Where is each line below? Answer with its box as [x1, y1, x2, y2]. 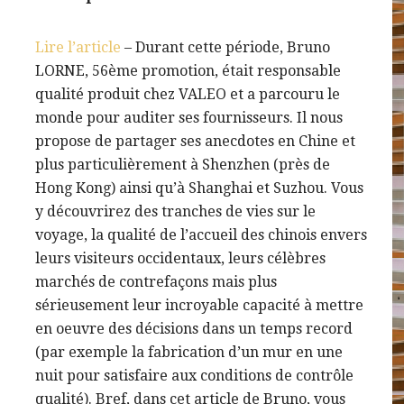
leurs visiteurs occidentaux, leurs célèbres [35, 250, 326, 268]
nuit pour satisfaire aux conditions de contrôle [35, 367, 353, 385]
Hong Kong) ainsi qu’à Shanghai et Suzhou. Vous [35, 179, 363, 197]
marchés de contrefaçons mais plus [35, 273, 277, 291]
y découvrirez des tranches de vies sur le [35, 203, 316, 221]
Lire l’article [35, 39, 121, 57]
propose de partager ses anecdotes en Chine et [35, 133, 355, 151]
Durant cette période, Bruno [135, 39, 330, 57]
